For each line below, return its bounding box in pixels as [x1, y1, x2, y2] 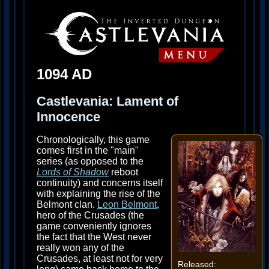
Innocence [37, 109, 100, 124]
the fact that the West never [37, 232, 151, 243]
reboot [109, 167, 138, 178]
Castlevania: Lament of [37, 94, 178, 109]
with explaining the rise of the [37, 189, 160, 199]
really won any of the [37, 243, 124, 253]
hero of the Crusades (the [37, 210, 144, 221]
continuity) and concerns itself [37, 178, 163, 189]
